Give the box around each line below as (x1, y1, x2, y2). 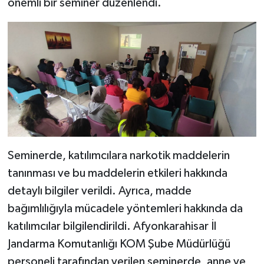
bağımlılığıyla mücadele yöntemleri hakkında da (7, 202, 243, 214)
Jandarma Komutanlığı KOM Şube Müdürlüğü (7, 237, 230, 250)
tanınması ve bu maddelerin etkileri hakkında (7, 167, 227, 179)
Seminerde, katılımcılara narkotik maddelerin (7, 149, 230, 161)
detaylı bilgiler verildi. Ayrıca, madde (7, 184, 192, 197)
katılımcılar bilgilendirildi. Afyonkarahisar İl (7, 220, 216, 232)
